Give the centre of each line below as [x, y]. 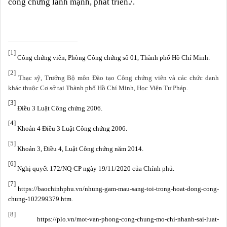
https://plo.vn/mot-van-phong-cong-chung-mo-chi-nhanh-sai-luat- [117, 219]
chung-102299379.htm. [41, 199]
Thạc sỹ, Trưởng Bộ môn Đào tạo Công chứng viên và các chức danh [117, 78]
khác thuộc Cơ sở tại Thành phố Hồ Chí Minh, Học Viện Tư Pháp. [98, 88]
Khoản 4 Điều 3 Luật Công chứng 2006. [71, 128]
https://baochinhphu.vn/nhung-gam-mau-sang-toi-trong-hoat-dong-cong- [117, 189]
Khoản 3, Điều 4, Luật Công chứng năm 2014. [80, 148]
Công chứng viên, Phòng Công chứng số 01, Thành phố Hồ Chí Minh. [113, 58]
